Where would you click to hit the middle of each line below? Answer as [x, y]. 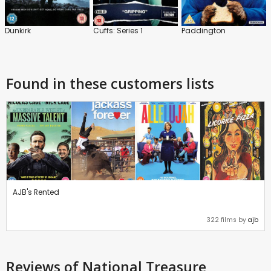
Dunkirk [18, 31]
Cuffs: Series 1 [118, 31]
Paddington [204, 31]
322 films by [227, 220]
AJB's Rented [36, 192]
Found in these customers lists [110, 84]
